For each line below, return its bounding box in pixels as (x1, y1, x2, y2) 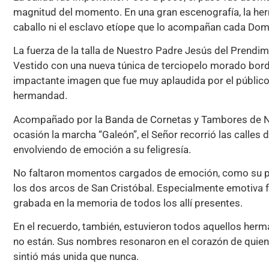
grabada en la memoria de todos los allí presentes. (13, 196, 243, 209)
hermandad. (13, 89, 67, 102)
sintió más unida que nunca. (13, 250, 139, 263)
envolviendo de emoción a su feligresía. (13, 143, 191, 156)
